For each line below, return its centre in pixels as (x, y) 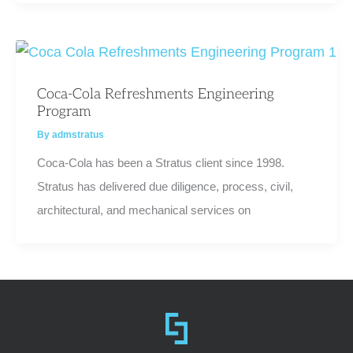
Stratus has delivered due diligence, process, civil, (165, 186)
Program (65, 111)
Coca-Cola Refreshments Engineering (156, 94)
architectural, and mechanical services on (144, 210)
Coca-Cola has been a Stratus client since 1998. (161, 163)
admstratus (78, 134)
